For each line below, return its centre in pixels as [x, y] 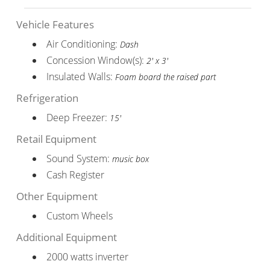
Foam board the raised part [165, 77]
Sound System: [79, 158]
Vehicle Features [55, 24]
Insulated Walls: [80, 76]
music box [130, 159]
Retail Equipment [56, 139]
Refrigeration [47, 98]
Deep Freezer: [78, 117]
